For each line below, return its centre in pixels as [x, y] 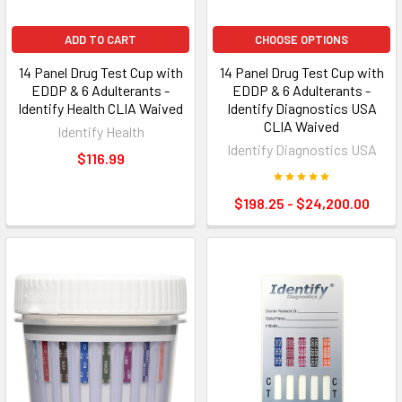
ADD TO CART [100, 39]
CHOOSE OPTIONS [301, 39]
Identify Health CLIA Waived [100, 108]
